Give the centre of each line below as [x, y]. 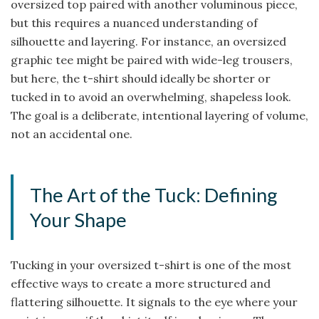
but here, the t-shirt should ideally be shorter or [141, 79]
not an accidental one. [72, 134]
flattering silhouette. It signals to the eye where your [154, 302]
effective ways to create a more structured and [141, 283]
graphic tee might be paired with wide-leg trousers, [152, 60]
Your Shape [79, 219]
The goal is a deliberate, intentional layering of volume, [159, 116]
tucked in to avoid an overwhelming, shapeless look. [151, 97]
